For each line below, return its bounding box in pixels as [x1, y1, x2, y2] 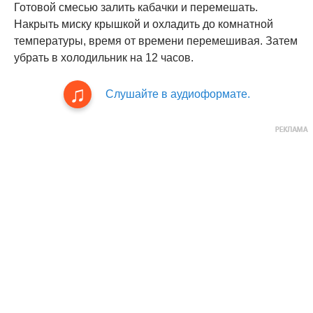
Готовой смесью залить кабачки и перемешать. [14, 1, 258, 14]
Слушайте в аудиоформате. [105, 88, 250, 101]
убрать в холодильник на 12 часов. [14, 52, 194, 64]
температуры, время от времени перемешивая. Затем [14, 35, 298, 48]
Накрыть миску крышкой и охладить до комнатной [14, 18, 273, 31]
